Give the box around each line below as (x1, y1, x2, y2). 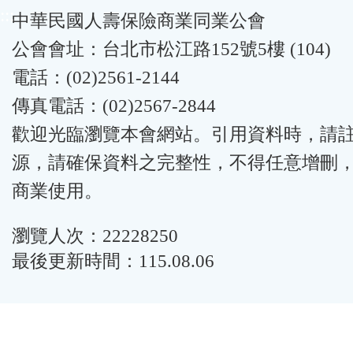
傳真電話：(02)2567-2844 (12, 96, 216, 116)
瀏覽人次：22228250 (12, 225, 178, 246)
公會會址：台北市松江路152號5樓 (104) (12, 39, 331, 59)
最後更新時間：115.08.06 (12, 251, 214, 271)
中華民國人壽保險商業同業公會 (12, 11, 266, 31)
